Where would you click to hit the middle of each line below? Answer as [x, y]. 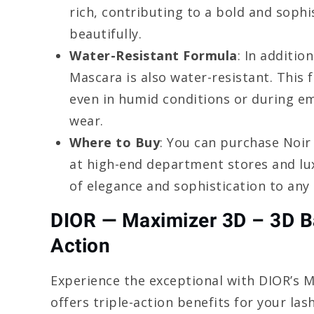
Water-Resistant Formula [153, 56]
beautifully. [105, 34]
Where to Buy [115, 143]
